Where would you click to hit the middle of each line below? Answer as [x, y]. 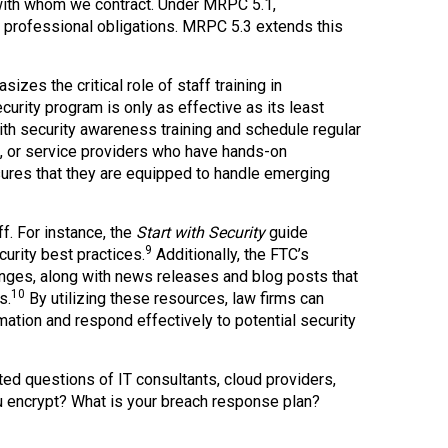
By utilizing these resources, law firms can [174, 299]
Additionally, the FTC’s [230, 255]
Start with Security [202, 233]
